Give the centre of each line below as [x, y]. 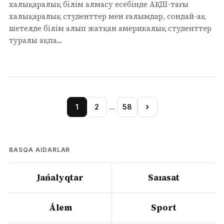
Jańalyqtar [60, 177]
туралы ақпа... [35, 40]
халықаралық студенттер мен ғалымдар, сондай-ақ [107, 16]
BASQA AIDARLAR [40, 149]
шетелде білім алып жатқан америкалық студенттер [110, 28]
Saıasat [163, 177]
